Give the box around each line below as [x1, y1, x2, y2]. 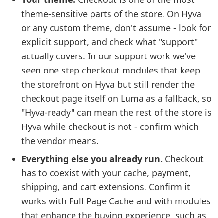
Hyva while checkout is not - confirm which [21, 121, 199, 132]
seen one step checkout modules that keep [21, 64, 200, 76]
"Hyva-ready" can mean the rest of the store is [21, 107, 212, 118]
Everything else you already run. [21, 153, 163, 164]
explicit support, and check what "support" [21, 36, 198, 48]
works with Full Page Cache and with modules [21, 195, 211, 207]
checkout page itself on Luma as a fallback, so [21, 92, 212, 104]
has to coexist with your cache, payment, [21, 167, 191, 179]
